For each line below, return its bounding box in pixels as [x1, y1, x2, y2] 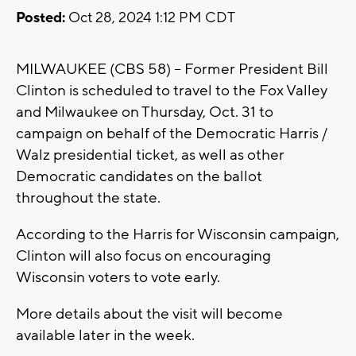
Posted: [16, 9, 65, 28]
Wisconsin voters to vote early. [16, 268, 220, 288]
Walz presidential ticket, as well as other [16, 145, 284, 165]
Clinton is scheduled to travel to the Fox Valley [16, 81, 327, 101]
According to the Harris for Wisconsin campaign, [16, 225, 339, 245]
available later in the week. [16, 326, 195, 346]
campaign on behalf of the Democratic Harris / [16, 124, 327, 144]
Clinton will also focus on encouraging [16, 246, 271, 266]
